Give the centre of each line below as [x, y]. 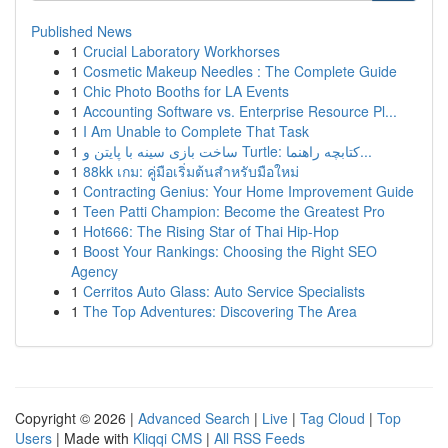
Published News [81, 31]
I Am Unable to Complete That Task [196, 131]
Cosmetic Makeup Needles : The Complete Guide [240, 71]
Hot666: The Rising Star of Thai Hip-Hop [211, 231]
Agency [94, 271]
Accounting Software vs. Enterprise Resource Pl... [240, 111]
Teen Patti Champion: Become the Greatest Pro [234, 211]
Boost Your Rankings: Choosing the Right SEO [230, 251]
